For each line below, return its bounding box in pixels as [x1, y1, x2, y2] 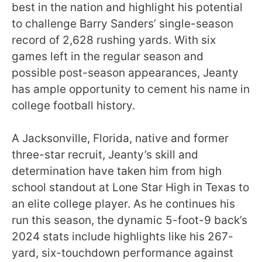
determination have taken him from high [12, 164, 222, 178]
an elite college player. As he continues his [12, 197, 235, 211]
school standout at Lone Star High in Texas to [12, 181, 249, 194]
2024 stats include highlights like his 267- [12, 230, 233, 243]
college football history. [12, 98, 135, 112]
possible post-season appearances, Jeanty [12, 65, 239, 80]
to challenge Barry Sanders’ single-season [12, 16, 233, 30]
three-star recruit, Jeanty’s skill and [12, 148, 198, 161]
